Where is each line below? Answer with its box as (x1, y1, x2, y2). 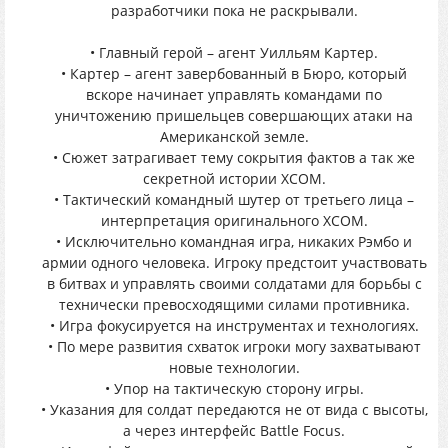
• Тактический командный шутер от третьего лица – (54, 190, 414, 209)
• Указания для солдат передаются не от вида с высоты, (40, 400, 428, 419)
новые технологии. (168, 358, 300, 377)
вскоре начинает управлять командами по (86, 85, 382, 104)
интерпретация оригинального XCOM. (100, 211, 368, 230)
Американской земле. (159, 127, 309, 146)
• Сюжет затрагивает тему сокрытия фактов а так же (53, 148, 415, 167)
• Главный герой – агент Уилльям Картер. (90, 43, 378, 62)
